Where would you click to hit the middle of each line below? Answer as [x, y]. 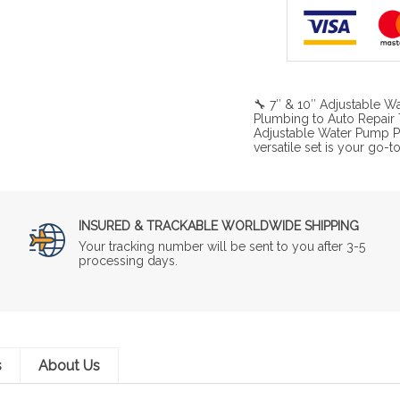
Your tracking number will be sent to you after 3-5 [222, 246]
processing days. [129, 260]
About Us [69, 365]
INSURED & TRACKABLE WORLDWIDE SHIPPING [219, 225]
